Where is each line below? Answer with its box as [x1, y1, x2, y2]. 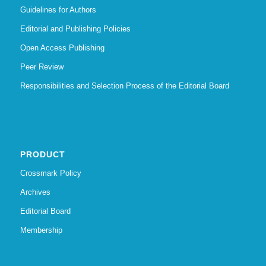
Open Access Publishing [20, 43, 104, 53]
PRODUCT [20, 150, 65, 160]
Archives [20, 188, 50, 197]
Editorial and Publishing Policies [20, 24, 131, 34]
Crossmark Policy [20, 169, 81, 178]
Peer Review [20, 62, 64, 72]
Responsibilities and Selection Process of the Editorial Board [20, 81, 229, 91]
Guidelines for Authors [20, 5, 96, 15]
